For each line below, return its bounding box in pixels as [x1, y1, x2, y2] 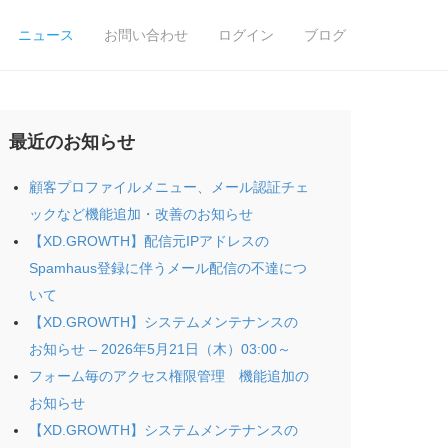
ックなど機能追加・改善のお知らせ [28, 206, 253, 222]
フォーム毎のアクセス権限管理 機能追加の [28, 368, 309, 384]
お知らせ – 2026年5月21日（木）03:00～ [28, 341, 291, 357]
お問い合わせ [104, 27, 188, 43]
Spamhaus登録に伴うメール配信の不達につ [28, 260, 307, 276]
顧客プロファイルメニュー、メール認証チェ [28, 179, 309, 195]
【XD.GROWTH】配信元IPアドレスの [28, 233, 269, 249]
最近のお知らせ [8, 132, 135, 152]
